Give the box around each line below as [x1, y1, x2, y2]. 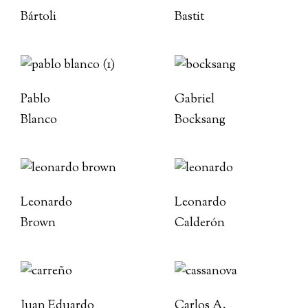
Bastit [175, 8, 204, 26]
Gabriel [175, 91, 214, 109]
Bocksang [175, 111, 225, 129]
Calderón [175, 214, 225, 232]
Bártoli [21, 8, 56, 26]
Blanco [21, 111, 57, 129]
